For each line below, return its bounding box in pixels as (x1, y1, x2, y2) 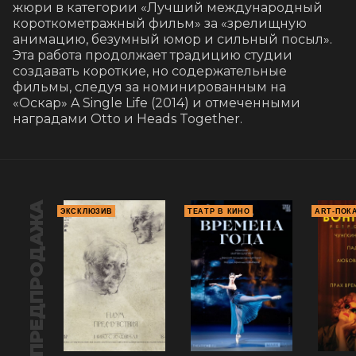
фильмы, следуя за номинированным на (13, 79, 286, 95)
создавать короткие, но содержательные (13, 64, 287, 79)
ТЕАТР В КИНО (188, 207, 250, 216)
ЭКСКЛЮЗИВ (60, 207, 113, 216)
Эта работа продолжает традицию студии (13, 48, 292, 64)
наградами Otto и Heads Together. (13, 111, 242, 127)
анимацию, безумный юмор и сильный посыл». (13, 32, 332, 48)
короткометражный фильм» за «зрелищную (13, 16, 307, 32)
